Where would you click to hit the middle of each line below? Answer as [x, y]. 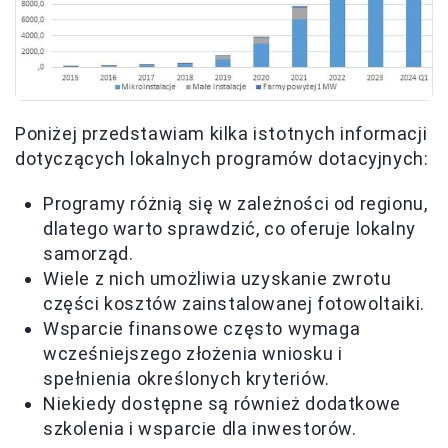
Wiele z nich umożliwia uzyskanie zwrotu [217, 278]
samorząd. [88, 253]
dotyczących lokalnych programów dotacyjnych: [222, 158]
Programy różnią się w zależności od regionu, [235, 203]
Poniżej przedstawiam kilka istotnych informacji [221, 133]
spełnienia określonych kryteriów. [186, 378]
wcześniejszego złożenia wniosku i [193, 353]
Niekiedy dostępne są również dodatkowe [222, 403]
